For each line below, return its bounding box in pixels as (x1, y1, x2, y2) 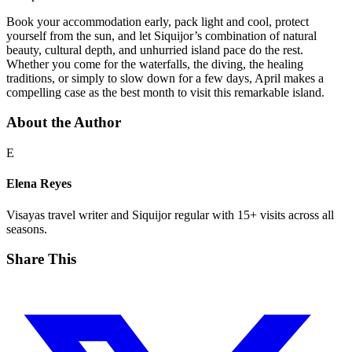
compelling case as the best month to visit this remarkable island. (6, 85, 324, 99)
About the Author (6, 114, 121, 131)
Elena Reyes (6, 177, 71, 191)
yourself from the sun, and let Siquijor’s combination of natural (6, 28, 317, 42)
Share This (6, 251, 76, 268)
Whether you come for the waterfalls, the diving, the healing (6, 57, 303, 71)
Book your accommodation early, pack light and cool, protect (6, 14, 309, 28)
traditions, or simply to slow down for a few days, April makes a (6, 71, 324, 85)
